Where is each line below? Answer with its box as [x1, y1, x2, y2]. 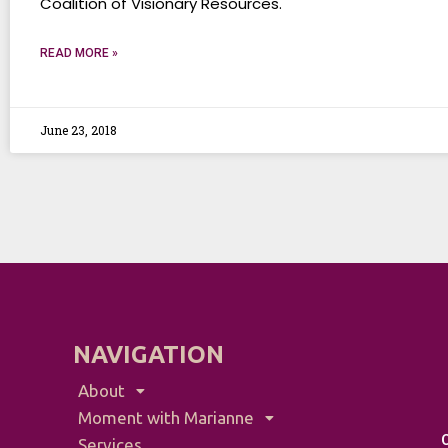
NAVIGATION [72, 341, 224, 368]
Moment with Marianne [77, 408, 254, 427]
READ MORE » [40, 46, 118, 60]
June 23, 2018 [40, 122, 117, 138]
